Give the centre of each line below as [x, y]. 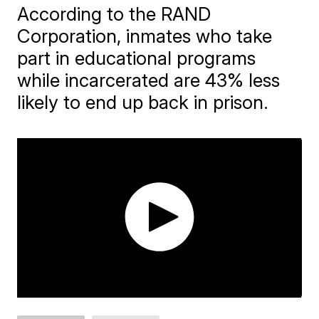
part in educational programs [137, 58]
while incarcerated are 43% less [149, 80]
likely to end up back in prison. [143, 102]
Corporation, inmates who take [145, 36]
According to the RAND [114, 14]
